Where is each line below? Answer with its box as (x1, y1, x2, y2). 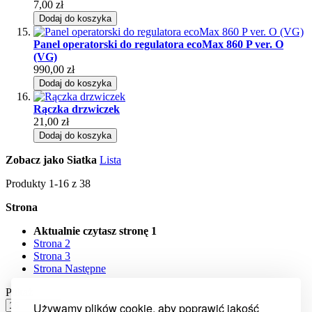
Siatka (67, 153, 97, 166)
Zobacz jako (6, 153, 64, 166)
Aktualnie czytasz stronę (33, 224, 148, 237)
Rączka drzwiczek (33, 102, 120, 115)
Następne (65, 262, 106, 274)
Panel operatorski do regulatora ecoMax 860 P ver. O (33, 38, 283, 50)
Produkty (6, 177, 49, 189)
